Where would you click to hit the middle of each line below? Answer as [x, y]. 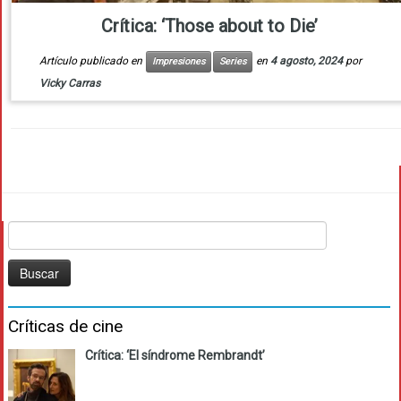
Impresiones [178, 62]
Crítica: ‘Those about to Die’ [209, 26]
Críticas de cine [65, 327]
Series [232, 62]
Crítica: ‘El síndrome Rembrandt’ [175, 356]
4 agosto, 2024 [306, 61]
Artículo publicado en [92, 61]
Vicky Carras [69, 84]
